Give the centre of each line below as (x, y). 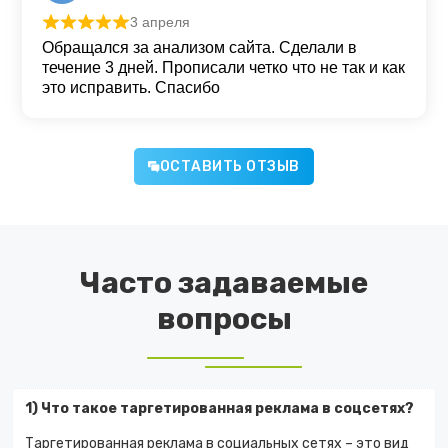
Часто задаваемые (224, 283)
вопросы (224, 319)
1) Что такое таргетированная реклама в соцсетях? (219, 409)
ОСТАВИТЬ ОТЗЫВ (229, 167)
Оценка (112, 32)
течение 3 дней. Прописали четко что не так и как (223, 68)
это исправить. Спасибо (131, 88)
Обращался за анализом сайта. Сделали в (199, 48)
